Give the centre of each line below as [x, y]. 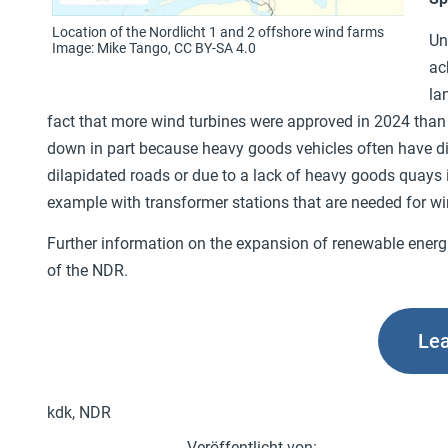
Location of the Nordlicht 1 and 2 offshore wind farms [218, 32]
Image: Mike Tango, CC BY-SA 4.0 [154, 48]
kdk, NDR [79, 412]
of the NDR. [87, 270]
